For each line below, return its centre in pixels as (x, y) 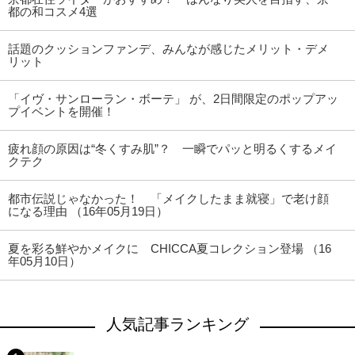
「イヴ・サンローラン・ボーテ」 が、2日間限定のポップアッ (173, 99)
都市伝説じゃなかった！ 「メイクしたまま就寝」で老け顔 (168, 199)
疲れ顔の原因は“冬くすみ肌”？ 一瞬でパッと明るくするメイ (172, 149)
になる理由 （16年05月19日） (88, 212)
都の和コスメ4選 (53, 12)
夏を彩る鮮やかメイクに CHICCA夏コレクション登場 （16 (170, 249)
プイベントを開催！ (61, 112)
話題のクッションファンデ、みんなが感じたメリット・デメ (168, 49)
